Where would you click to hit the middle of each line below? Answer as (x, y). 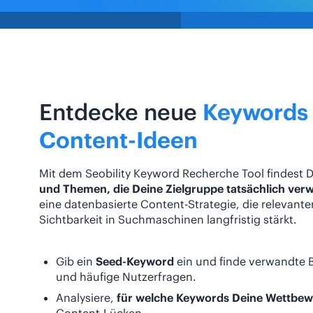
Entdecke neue (121, 112)
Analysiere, (86, 298)
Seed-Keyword (135, 262)
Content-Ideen (118, 140)
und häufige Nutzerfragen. (126, 277)
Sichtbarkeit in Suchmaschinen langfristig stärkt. (168, 220)
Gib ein (76, 262)
